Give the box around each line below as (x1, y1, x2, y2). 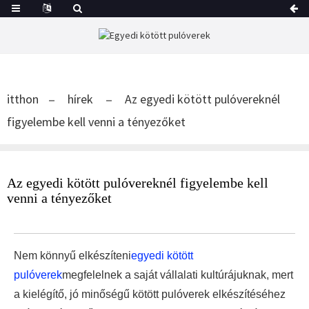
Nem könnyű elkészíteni (14, 250, 131, 262)
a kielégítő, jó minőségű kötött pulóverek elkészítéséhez (14, 288, 286, 301)
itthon (7, 91, 39, 108)
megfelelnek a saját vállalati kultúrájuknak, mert (62, 269, 293, 281)
